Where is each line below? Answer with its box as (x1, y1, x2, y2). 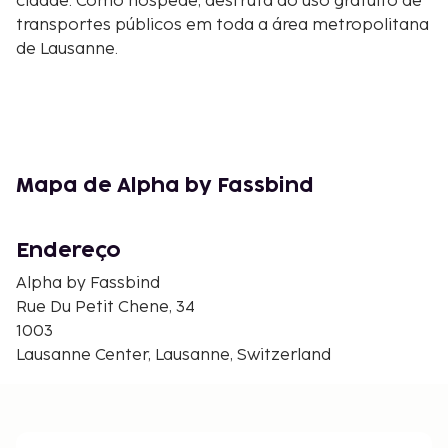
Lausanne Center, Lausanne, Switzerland (16, 345, 331, 365)
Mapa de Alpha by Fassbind (16, 175, 314, 196)
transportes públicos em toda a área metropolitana (16, 15, 429, 35)
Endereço (16, 240, 121, 261)
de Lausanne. (16, 39, 118, 59)
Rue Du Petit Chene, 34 (16, 297, 195, 317)
